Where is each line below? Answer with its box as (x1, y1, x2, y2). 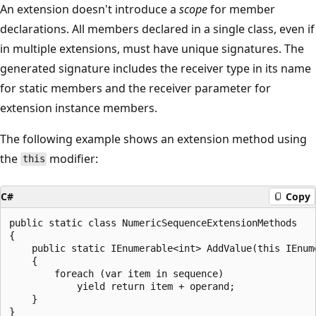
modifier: (47, 150, 99, 166)
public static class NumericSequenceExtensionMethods (9, 217, 297, 229)
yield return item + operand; (9, 280, 235, 292)
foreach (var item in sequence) (9, 267, 224, 279)
